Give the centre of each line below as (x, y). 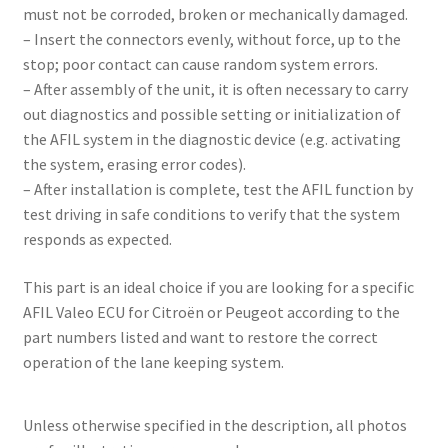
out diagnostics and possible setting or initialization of (211, 114)
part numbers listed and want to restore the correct (200, 336)
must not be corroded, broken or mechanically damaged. (215, 14)
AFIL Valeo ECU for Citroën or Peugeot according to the (211, 311)
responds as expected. (97, 239)
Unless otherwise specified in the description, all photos (214, 425)
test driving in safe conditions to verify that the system (211, 214)
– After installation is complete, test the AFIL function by (217, 189)
